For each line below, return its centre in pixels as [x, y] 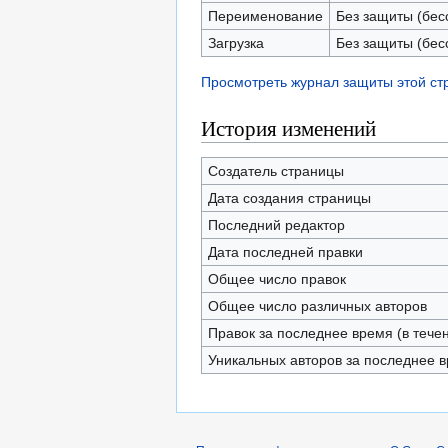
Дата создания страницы [289, 198]
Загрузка [235, 43]
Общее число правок [276, 279]
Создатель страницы [275, 171]
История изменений [288, 128]
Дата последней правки [285, 252]
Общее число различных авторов [317, 306]
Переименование [265, 16]
